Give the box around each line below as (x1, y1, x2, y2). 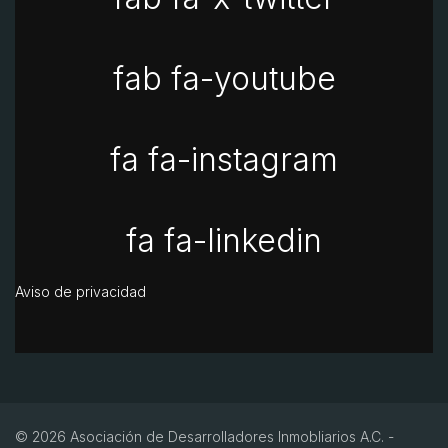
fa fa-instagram (110, 139, 338, 179)
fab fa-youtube (112, 58, 336, 98)
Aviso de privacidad (15, 282, 146, 300)
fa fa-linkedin (126, 220, 322, 260)
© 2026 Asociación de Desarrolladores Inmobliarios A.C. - (15, 427, 394, 445)
